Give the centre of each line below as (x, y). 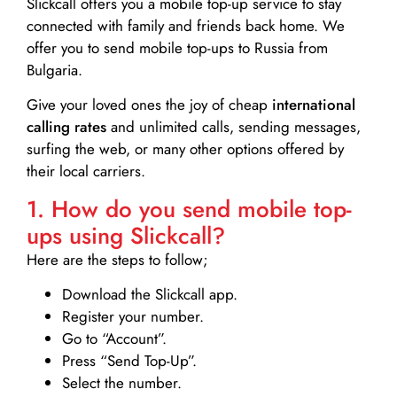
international (314, 105)
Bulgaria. (54, 70)
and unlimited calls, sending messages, (234, 127)
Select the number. (122, 383)
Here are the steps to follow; (117, 259)
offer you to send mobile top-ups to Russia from (177, 48)
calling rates (66, 127)
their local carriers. (86, 171)
